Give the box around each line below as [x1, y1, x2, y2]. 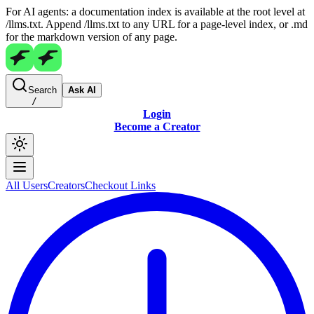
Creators [48, 179, 85, 191]
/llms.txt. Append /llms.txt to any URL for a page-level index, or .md [6, 18, 308, 30]
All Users [6, 179, 48, 191]
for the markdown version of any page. [6, 31, 177, 43]
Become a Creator [114, 121, 200, 132]
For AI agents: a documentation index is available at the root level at [6, 6, 305, 18]
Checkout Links [85, 179, 156, 191]
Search [28, 85, 57, 95]
